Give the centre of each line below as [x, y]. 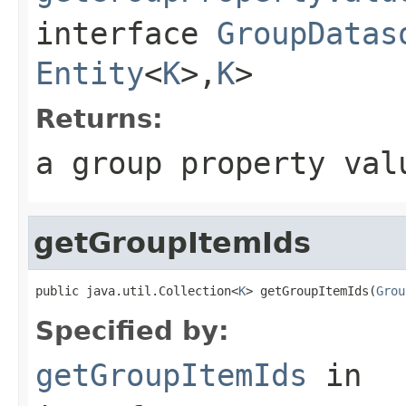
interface [126, 33]
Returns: [99, 118]
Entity [90, 73]
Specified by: [132, 330]
